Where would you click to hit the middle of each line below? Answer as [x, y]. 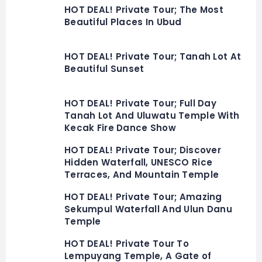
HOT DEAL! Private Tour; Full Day [140, 104]
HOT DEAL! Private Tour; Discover [143, 150]
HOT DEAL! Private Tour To [127, 244]
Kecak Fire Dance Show [120, 128]
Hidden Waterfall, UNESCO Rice [139, 163]
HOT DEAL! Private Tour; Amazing [143, 197]
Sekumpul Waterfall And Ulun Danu [148, 209]
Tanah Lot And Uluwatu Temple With [152, 116]
